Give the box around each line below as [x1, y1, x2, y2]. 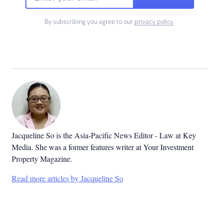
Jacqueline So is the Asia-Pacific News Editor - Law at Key [12, 130, 196, 140]
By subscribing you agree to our [44, 19, 134, 25]
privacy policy [134, 19, 174, 25]
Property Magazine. [12, 153, 75, 164]
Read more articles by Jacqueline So [12, 173, 123, 183]
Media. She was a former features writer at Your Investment [12, 142, 194, 152]
